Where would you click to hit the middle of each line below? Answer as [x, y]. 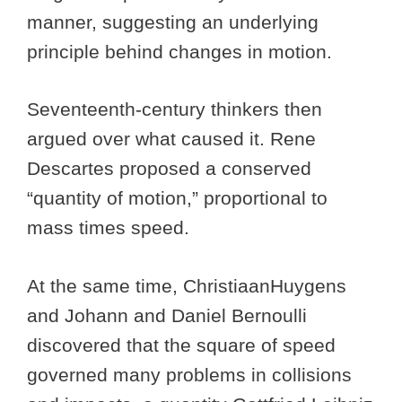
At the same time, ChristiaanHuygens [187, 285]
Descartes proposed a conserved [169, 169]
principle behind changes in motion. [182, 51]
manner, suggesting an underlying [173, 22]
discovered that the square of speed [181, 345]
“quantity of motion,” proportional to [177, 198]
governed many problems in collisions [189, 374]
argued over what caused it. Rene [171, 139]
